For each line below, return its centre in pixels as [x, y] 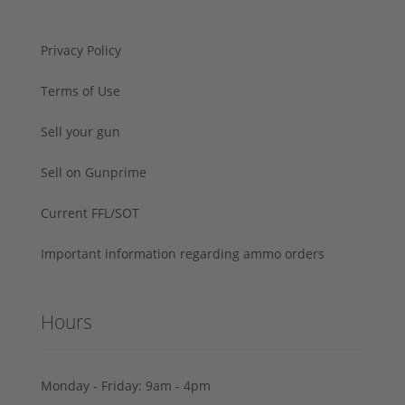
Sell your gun [80, 131]
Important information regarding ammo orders [183, 253]
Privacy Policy [81, 50]
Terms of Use [80, 90]
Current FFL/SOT [90, 212]
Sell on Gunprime [94, 172]
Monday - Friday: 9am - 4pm [126, 385]
